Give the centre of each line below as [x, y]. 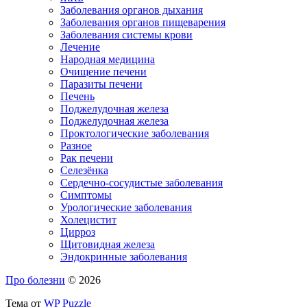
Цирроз [78, 232]
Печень [77, 97]
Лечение [80, 47]
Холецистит [88, 220]
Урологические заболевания [126, 208]
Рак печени [87, 158]
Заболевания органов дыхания [132, 10]
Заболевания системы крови [126, 35]
